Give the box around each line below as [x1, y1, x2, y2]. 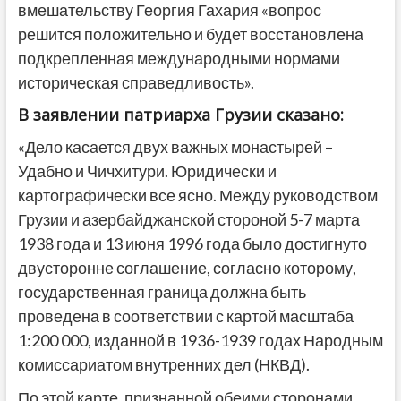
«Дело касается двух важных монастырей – [17, 137, 333, 158]
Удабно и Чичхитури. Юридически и [17, 161, 277, 182]
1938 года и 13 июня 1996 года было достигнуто [17, 234, 367, 254]
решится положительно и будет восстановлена [17, 24, 363, 45]
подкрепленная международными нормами [17, 48, 340, 69]
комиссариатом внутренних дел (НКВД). [17, 354, 310, 375]
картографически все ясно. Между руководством [17, 185, 378, 206]
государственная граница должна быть [17, 282, 306, 303]
